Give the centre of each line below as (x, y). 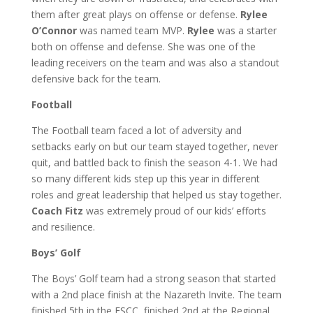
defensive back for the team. (96, 79)
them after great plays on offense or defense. (136, 14)
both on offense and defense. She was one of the (143, 46)
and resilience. (63, 227)
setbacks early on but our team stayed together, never (154, 146)
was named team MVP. (132, 30)
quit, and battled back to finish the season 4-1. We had (154, 162)
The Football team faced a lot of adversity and (136, 130)
